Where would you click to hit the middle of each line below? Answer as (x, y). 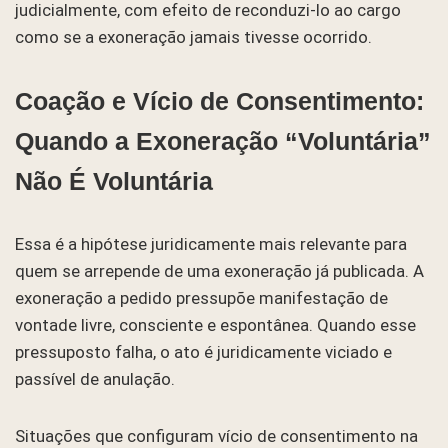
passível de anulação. (95, 378)
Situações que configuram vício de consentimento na (216, 435)
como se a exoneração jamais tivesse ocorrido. (193, 36)
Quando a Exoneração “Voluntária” (223, 140)
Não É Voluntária (114, 180)
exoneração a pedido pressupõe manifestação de (201, 297)
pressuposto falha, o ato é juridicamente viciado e (203, 351)
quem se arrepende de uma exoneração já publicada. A (219, 270)
